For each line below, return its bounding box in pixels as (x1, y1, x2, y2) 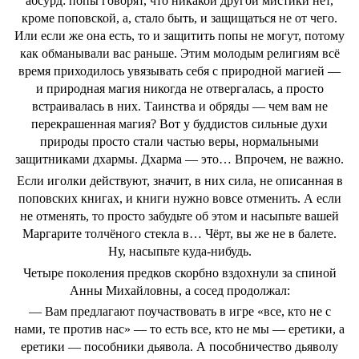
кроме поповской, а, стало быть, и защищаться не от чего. (22, 11, 337, 25)
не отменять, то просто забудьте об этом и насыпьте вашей (20, 208, 339, 223)
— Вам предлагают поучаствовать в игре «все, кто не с (28, 305, 331, 319)
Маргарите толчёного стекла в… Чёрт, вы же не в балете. (22, 226, 337, 240)
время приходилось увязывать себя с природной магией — (18, 64, 341, 78)
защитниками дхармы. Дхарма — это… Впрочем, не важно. (15, 152, 344, 166)
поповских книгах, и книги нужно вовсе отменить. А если (18, 191, 341, 205)
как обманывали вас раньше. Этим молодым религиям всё (19, 46, 340, 60)
